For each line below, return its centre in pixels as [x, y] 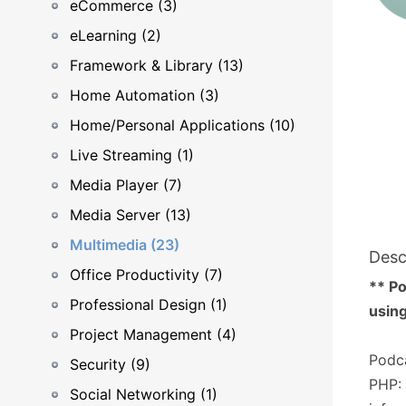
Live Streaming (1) [132, 155]
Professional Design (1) [149, 304]
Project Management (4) [153, 334]
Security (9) [110, 364]
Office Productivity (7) [146, 275]
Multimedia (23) [125, 245]
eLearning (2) [116, 35]
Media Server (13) [130, 215]
